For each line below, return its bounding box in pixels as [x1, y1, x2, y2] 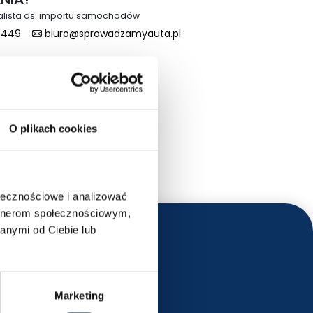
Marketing [54, 289, 104, 302]
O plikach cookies [9, 122, 97, 135]
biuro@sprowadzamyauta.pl [42, 27, 181, 41]
